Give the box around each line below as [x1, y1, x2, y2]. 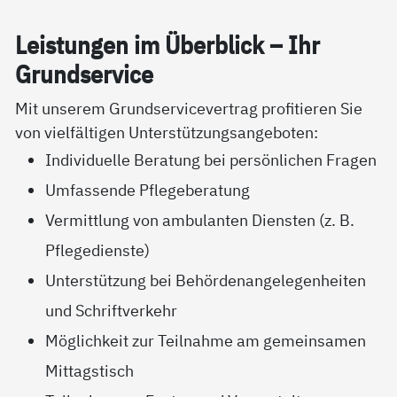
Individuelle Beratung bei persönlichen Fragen [45, 149, 378, 171]
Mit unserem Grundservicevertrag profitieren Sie [15, 97, 363, 120]
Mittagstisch [45, 360, 135, 382]
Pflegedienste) [45, 239, 151, 261]
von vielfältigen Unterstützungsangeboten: [15, 121, 319, 144]
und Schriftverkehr [45, 300, 178, 322]
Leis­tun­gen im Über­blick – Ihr [15, 28, 321, 61]
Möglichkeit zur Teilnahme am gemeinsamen [45, 330, 367, 352]
